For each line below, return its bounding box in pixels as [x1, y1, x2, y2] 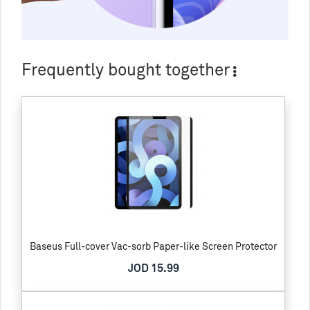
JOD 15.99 [127, 262, 179, 275]
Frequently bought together [21, 60, 230, 80]
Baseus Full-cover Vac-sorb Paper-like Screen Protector [30, 240, 277, 253]
